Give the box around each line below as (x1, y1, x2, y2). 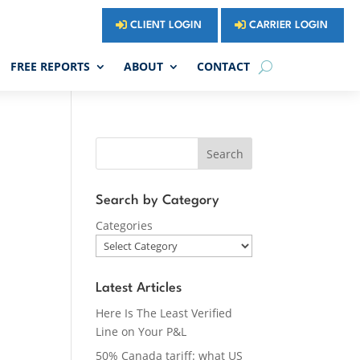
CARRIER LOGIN (249, 20, 329, 31)
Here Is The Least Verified (96, 305, 233, 321)
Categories (96, 218, 153, 233)
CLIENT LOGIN (130, 20, 202, 31)
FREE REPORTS (10, 59, 91, 74)
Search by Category (96, 194, 220, 207)
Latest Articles (96, 281, 182, 295)
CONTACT (197, 59, 251, 74)
